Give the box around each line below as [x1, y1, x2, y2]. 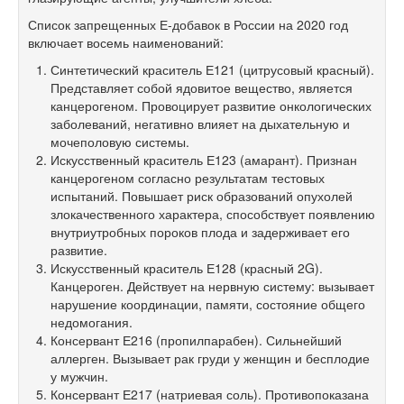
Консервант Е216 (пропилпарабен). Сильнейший [50, 330, 342, 349]
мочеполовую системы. [50, 132, 189, 151]
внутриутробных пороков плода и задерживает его [50, 222, 350, 241]
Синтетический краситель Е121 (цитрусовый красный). [50, 60, 374, 78]
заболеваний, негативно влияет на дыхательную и [50, 114, 350, 133]
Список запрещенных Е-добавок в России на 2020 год [28, 14, 348, 33]
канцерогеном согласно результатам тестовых [50, 168, 325, 187]
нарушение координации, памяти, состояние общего [50, 294, 365, 313]
